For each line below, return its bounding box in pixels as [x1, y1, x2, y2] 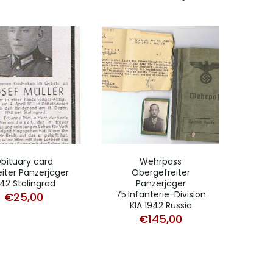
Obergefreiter [131, 166, 190, 179]
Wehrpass [140, 155, 182, 168]
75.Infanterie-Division [115, 188, 206, 200]
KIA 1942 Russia [129, 199, 192, 211]
